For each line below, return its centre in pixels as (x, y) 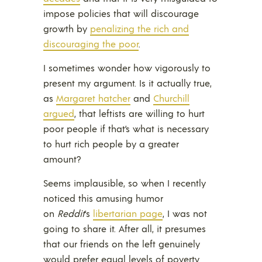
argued (59, 113)
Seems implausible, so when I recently (125, 182)
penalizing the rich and (139, 28)
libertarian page (128, 213)
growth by (67, 28)
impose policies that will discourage (121, 13)
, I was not (185, 213)
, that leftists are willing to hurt (139, 113)
